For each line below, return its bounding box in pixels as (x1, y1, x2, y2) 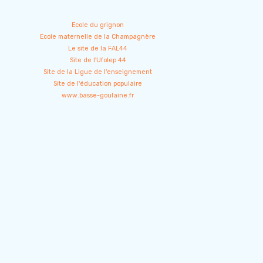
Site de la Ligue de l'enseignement (43, 68, 153, 76)
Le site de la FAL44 (68, 45, 128, 52)
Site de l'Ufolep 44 (69, 56, 126, 64)
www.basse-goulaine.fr (62, 92, 134, 99)
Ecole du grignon (72, 21, 124, 29)
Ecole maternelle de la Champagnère (40, 33, 156, 41)
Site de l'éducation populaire (53, 80, 143, 87)
